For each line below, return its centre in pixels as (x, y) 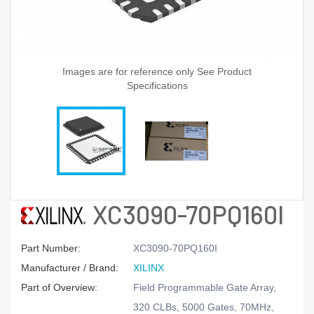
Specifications (157, 86)
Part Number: (51, 248)
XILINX (149, 268)
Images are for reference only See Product (157, 71)
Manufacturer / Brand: (70, 268)
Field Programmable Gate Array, (205, 287)
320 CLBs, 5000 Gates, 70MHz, (204, 307)
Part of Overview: (59, 287)
